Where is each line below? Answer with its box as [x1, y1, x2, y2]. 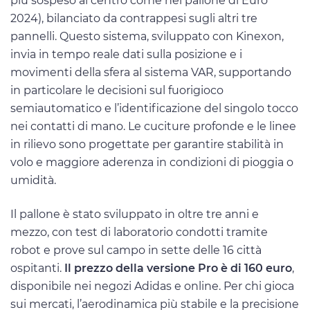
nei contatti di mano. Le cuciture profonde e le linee [10, 119, 296, 133]
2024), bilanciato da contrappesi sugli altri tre [10, 11, 257, 25]
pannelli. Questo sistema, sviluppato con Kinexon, [10, 29, 284, 43]
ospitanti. [10, 261, 64, 275]
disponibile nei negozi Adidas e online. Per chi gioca [10, 279, 294, 293]
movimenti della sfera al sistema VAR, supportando [10, 65, 291, 79]
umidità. [10, 173, 56, 187]
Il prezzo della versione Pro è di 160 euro [64, 261, 292, 275]
